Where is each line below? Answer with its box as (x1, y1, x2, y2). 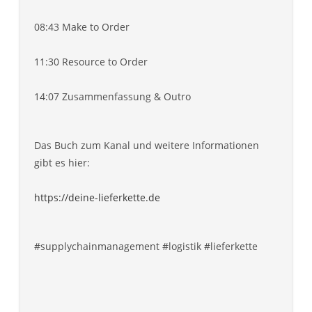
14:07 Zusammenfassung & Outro (34, 90, 191, 104)
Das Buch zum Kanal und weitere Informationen (34, 139, 259, 153)
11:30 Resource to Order (34, 55, 148, 69)
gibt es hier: (34, 156, 90, 170)
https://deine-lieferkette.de (34, 191, 160, 205)
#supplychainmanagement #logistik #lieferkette (34, 240, 258, 253)
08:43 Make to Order (34, 20, 130, 34)
